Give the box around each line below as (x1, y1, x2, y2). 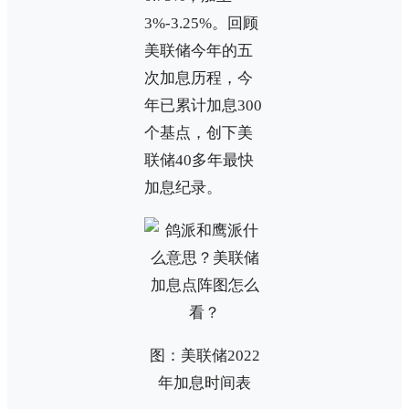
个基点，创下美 (144, 123, 253, 142)
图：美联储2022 (149, 346, 260, 364)
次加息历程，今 (144, 68, 253, 87)
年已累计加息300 (144, 96, 262, 114)
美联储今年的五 (144, 41, 253, 59)
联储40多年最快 (144, 151, 254, 169)
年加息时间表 (158, 373, 251, 392)
